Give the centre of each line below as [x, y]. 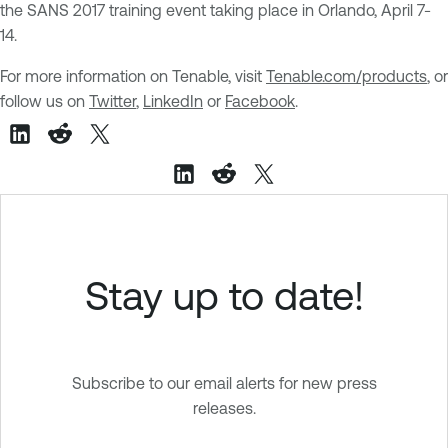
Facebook [260, 100]
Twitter [112, 100]
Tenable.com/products [346, 75]
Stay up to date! [224, 294]
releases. [224, 407]
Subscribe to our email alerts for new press [224, 382]
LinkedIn [173, 100]
